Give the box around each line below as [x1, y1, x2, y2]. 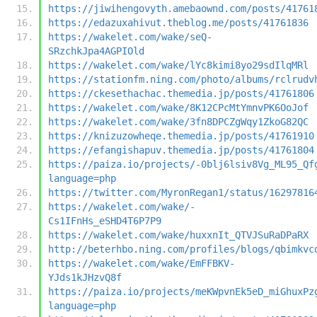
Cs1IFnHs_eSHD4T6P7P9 [48, 214, 161, 226]
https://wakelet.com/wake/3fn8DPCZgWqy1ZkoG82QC [48, 115, 309, 127]
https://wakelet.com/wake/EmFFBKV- [48, 257, 235, 269]
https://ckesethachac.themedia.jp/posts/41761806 [48, 87, 314, 99]
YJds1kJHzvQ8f [48, 271, 122, 283]
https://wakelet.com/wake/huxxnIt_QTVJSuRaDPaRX [48, 229, 309, 241]
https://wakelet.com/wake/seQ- [48, 30, 212, 42]
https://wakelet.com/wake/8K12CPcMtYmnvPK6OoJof [48, 101, 309, 113]
